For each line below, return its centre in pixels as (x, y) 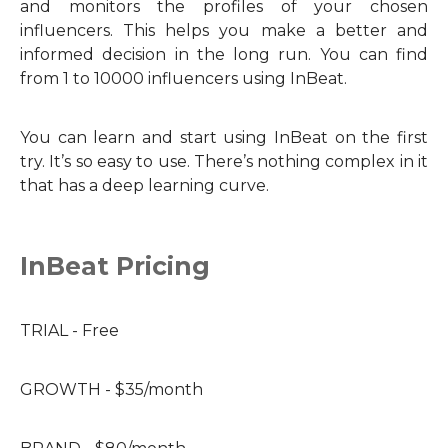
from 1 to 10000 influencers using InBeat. (183, 78)
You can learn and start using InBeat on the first (224, 137)
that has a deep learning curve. (144, 185)
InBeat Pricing (115, 266)
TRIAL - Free (69, 330)
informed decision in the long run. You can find (224, 54)
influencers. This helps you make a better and (224, 30)
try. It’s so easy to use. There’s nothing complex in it (224, 161)
